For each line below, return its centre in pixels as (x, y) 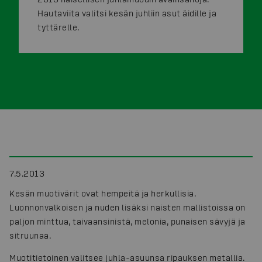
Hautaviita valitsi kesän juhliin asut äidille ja (127, 13)
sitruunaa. (30, 235)
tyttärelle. (58, 27)
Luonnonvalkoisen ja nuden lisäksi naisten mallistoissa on (127, 207)
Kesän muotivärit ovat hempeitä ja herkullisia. (103, 193)
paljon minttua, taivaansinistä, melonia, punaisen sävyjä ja (127, 221)
